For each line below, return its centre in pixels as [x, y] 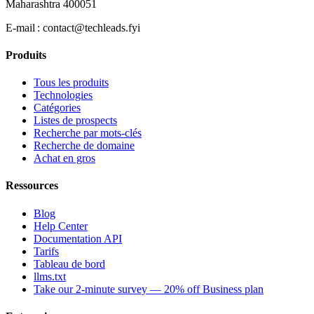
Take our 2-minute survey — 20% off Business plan [149, 289]
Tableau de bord [69, 264]
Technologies [63, 95]
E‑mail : [23, 27]
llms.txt [50, 276]
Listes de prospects [75, 121]
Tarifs [46, 251]
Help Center [61, 226]
